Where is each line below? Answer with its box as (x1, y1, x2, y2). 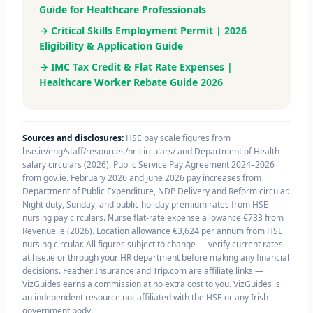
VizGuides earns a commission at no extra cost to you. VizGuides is (22, 278, 280, 291)
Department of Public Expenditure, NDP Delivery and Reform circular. (22, 185, 289, 198)
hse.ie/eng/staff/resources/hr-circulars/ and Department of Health (22, 145, 279, 158)
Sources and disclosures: (22, 132, 124, 145)
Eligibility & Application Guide (38, 39, 183, 53)
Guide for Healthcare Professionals (38, 3, 206, 17)
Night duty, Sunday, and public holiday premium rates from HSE (22, 198, 268, 211)
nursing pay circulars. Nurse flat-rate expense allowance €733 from (22, 212, 284, 224)
